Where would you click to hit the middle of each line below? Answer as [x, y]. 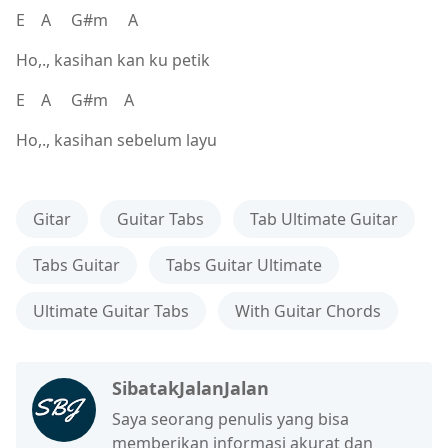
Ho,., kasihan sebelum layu [118, 139]
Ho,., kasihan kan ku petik [113, 59]
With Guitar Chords [308, 310]
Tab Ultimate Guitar [324, 218]
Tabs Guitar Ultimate [244, 264]
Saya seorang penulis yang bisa [230, 418]
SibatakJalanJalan [190, 387]
